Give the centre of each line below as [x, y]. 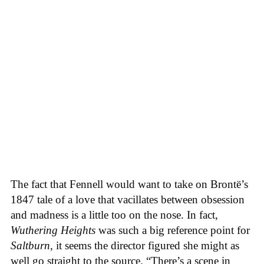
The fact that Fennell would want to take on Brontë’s [129, 184]
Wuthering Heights [55, 230]
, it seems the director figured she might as [145, 246]
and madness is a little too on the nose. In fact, [114, 215]
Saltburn [30, 246]
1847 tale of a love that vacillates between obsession [128, 200]
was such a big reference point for [174, 230]
